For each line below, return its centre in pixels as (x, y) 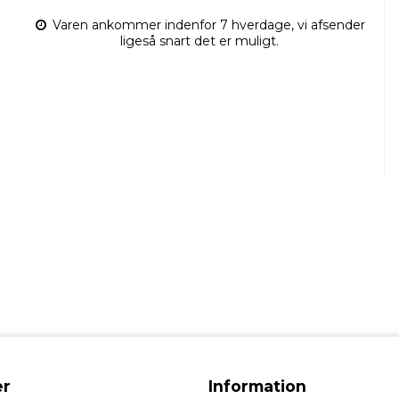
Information (257, 386)
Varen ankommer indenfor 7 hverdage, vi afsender (208, 24)
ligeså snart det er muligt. (199, 41)
